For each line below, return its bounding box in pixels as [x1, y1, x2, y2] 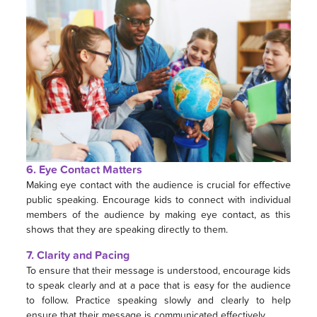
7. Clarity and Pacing [25, 246, 129, 263]
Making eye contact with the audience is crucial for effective [25, 177, 292, 191]
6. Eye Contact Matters [25, 161, 142, 178]
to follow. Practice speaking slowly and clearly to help [25, 292, 292, 306]
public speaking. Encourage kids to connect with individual [25, 192, 292, 206]
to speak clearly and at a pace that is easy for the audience [25, 277, 292, 292]
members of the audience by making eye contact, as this [25, 207, 292, 221]
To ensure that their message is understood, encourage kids [25, 263, 292, 277]
